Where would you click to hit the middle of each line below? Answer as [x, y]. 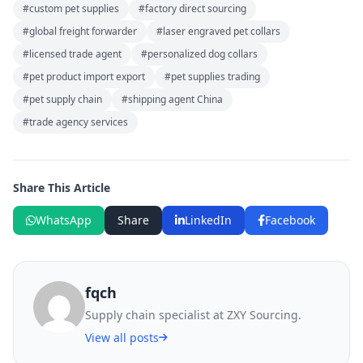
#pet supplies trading [212, 77]
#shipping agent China [172, 100]
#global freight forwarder [80, 32]
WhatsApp [64, 220]
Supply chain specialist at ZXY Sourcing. [193, 315]
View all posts [122, 338]
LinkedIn [208, 220]
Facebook [290, 220]
